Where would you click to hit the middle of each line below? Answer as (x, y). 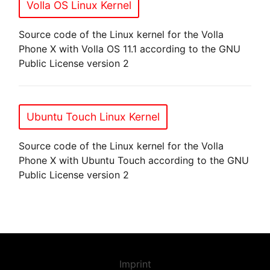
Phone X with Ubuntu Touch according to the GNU (134, 160)
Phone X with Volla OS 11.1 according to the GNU (130, 49)
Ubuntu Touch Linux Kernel (93, 116)
